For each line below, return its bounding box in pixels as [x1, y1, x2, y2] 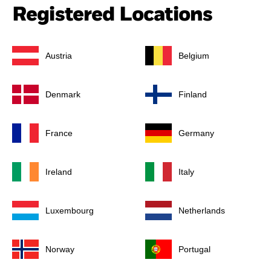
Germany [178, 128, 214, 139]
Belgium [178, 51, 209, 61]
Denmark [45, 90, 80, 100]
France [45, 128, 73, 139]
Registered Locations [12, 4, 213, 25]
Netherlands [178, 206, 225, 216]
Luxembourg [45, 206, 94, 216]
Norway [45, 244, 74, 255]
